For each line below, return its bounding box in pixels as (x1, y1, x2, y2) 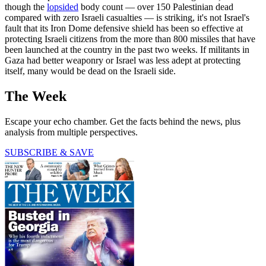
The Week (5, 88, 66, 104)
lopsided (47, 2, 78, 12)
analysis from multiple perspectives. (5, 127, 138, 138)
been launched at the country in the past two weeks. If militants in (5, 45, 249, 55)
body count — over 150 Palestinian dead (78, 2, 233, 12)
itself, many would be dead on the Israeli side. (5, 66, 176, 77)
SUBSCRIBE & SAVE (5, 147, 94, 158)
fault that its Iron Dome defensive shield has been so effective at (5, 23, 243, 34)
